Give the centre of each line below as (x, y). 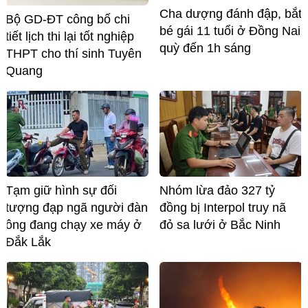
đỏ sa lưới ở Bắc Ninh (220, 225)
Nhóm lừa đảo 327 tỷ (217, 191)
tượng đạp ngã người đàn (77, 208)
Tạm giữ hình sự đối (61, 191)
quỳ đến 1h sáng (205, 48)
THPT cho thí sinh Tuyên (74, 54)
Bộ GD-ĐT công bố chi (68, 20)
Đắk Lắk (28, 242)
